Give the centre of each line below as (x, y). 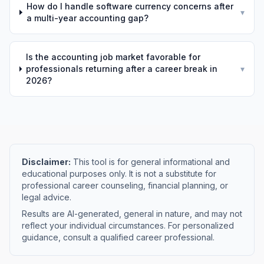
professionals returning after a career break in (121, 69)
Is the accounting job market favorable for (113, 57)
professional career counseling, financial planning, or (125, 185)
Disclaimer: (46, 162)
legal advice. (47, 197)
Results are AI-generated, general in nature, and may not (132, 214)
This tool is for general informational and (150, 162)
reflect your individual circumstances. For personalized (128, 225)
